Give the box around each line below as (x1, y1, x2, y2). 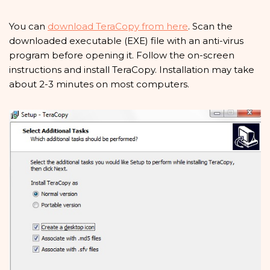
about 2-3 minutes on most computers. (9, 78, 189, 90)
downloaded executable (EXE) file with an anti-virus (9, 34, 243, 46)
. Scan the (188, 20, 233, 32)
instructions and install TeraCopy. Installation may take (9, 63, 254, 75)
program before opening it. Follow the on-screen (9, 49, 234, 61)
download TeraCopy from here (48, 20, 188, 32)
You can (9, 20, 48, 32)
